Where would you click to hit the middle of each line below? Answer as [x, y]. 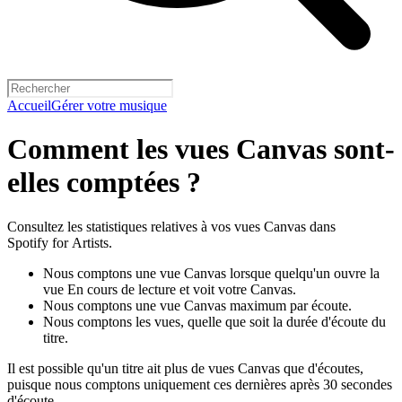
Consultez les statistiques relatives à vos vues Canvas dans [171, 226]
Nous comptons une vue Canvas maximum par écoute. [197, 305]
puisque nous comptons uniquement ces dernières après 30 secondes [200, 384]
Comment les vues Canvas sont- [201, 149]
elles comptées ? [104, 183]
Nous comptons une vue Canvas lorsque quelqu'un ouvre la [211, 273]
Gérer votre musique [109, 105]
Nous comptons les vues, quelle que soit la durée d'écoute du [214, 321]
